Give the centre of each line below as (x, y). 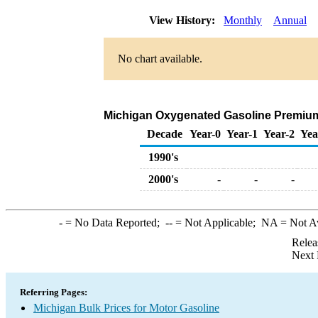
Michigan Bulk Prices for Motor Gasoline (126, 308)
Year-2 (279, 134)
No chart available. (160, 59)
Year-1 (242, 134)
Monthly (243, 20)
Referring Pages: (54, 292)
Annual (290, 20)
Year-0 (205, 134)
